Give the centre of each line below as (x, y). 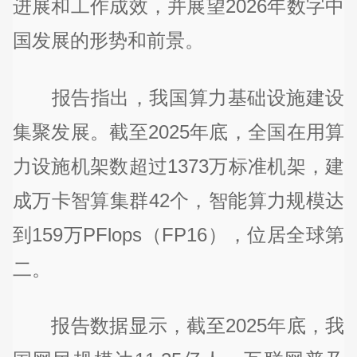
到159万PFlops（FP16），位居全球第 (178, 234)
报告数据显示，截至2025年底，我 (178, 326)
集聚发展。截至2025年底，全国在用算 (178, 131)
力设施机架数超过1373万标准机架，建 (178, 166)
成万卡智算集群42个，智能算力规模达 (178, 200)
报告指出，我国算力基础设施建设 (178, 97)
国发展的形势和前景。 (108, 40)
